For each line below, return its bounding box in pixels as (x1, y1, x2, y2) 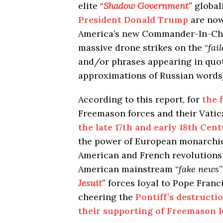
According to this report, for (78, 93, 202, 105)
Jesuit (78, 177, 102, 189)
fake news (179, 163, 219, 175)
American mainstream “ (78, 163, 179, 175)
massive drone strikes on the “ (78, 41, 208, 53)
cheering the (78, 191, 135, 203)
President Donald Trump (78, 13, 188, 25)
